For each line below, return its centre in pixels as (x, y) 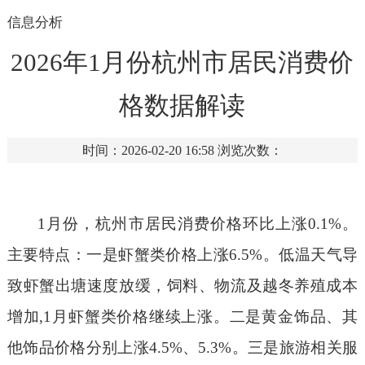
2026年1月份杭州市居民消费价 (182, 62)
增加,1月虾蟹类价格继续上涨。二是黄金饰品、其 (182, 317)
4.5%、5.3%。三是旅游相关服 (253, 348)
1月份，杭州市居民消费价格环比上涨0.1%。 (198, 224)
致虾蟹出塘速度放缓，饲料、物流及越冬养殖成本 (182, 286)
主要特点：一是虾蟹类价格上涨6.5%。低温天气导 (182, 255)
